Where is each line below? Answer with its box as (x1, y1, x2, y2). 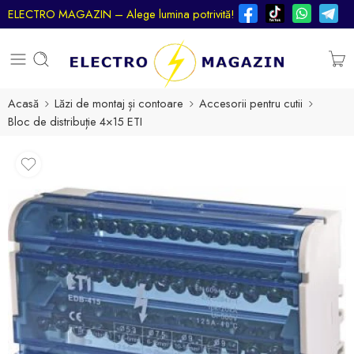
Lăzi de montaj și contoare (55, 95, 183, 111)
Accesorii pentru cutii (199, 95, 303, 111)
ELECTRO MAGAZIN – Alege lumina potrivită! (8, 6, 235, 22)
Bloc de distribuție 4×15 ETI (8, 113, 142, 130)
